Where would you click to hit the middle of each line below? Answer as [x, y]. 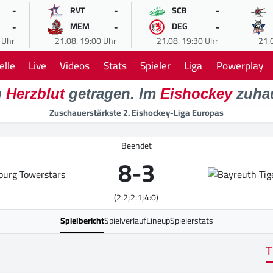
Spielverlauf [125, 221]
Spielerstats [191, 221]
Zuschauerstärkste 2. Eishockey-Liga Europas [136, 113]
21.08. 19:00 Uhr [85, 41]
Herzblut [35, 94]
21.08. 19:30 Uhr [187, 41]
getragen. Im [112, 94]
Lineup [158, 221]
